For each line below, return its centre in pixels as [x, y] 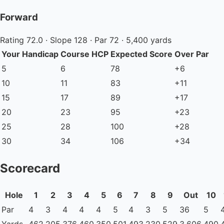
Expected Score [141, 54]
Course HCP [84, 54]
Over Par [192, 54]
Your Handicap [30, 54]
